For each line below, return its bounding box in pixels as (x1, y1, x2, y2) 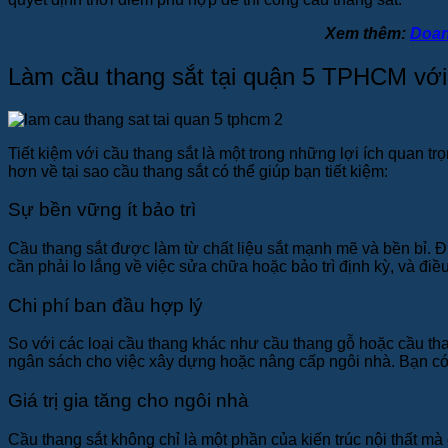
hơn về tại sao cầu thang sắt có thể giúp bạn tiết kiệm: (8, 162, 388, 180)
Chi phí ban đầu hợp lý (8, 294, 203, 316)
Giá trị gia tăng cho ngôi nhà (8, 390, 249, 412)
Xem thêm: (325, 24, 410, 42)
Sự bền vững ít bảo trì (8, 199, 196, 221)
